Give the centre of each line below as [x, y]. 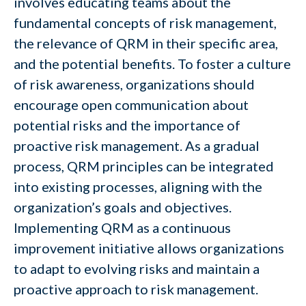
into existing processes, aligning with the [138, 186]
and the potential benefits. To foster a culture [152, 64]
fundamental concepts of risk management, [145, 23]
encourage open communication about [131, 105]
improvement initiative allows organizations [149, 248]
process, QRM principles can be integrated [144, 166]
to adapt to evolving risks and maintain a [137, 268]
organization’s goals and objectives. [123, 207]
